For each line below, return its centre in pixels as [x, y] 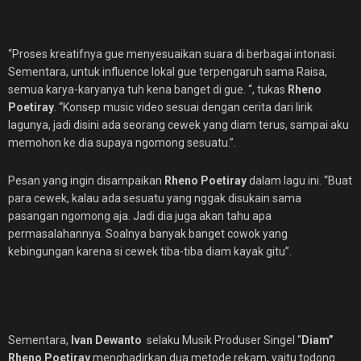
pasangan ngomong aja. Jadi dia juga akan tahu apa [140, 216]
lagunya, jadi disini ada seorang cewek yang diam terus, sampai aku [178, 125]
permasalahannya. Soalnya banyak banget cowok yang [148, 234]
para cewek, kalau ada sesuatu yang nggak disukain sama [155, 198]
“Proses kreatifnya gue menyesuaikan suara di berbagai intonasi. [172, 54]
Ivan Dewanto [108, 340]
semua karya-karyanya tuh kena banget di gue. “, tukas [148, 89]
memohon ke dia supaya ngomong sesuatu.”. [122, 143]
